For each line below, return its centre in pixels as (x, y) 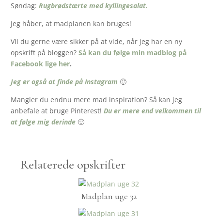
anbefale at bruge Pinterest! (57, 111)
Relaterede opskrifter (73, 165)
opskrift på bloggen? (45, 53)
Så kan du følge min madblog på (133, 53)
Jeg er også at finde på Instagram (64, 82)
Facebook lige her (40, 64)
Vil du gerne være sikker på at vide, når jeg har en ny (97, 42)
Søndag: (25, 6)
